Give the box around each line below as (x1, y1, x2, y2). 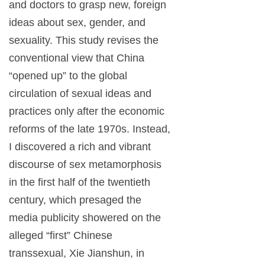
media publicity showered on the (9, 212, 161, 224)
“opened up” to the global (9, 70, 127, 82)
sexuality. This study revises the (9, 34, 159, 47)
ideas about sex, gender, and (9, 17, 146, 29)
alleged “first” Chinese (9, 230, 112, 242)
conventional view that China (9, 52, 144, 64)
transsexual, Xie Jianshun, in (9, 247, 144, 260)
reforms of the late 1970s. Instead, (9, 123, 170, 135)
